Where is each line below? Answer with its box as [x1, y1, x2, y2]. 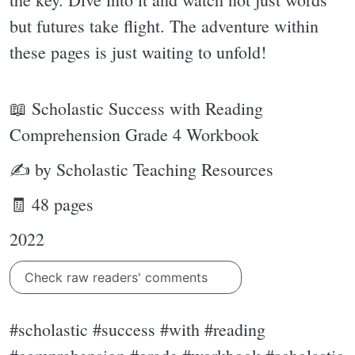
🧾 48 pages [10, 193, 94, 216]
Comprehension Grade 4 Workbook [10, 123, 259, 147]
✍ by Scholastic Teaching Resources [10, 158, 273, 181]
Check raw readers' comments [24, 269, 212, 286]
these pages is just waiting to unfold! [10, 40, 266, 63]
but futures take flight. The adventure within [10, 13, 319, 37]
